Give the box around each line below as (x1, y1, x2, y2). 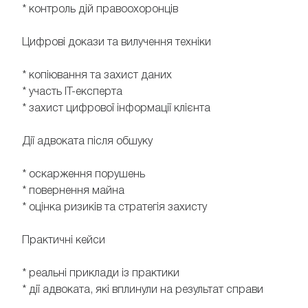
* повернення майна (22, 186, 124, 197)
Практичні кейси (22, 236, 105, 246)
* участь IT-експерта (22, 87, 122, 98)
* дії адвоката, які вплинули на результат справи (22, 285, 263, 296)
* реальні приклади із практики (22, 269, 179, 279)
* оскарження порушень (22, 170, 145, 180)
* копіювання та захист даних (22, 71, 172, 81)
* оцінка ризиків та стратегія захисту (22, 203, 207, 213)
